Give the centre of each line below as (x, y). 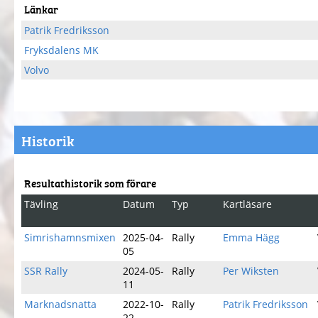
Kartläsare (247, 204)
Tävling (41, 204)
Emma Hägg (251, 237)
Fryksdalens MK (61, 50)
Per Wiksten (251, 271)
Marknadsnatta (60, 304)
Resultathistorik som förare (90, 183)
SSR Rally (46, 271)
